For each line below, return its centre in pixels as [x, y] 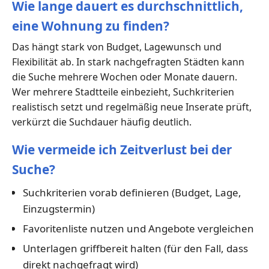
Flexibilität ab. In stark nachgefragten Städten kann [128, 62]
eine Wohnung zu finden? [91, 26]
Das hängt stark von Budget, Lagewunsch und [117, 47]
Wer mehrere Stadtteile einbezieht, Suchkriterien [123, 92]
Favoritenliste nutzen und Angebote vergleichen [138, 229]
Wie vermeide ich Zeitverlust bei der [122, 150]
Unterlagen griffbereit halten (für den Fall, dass [135, 249]
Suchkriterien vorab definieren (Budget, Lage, [132, 193]
